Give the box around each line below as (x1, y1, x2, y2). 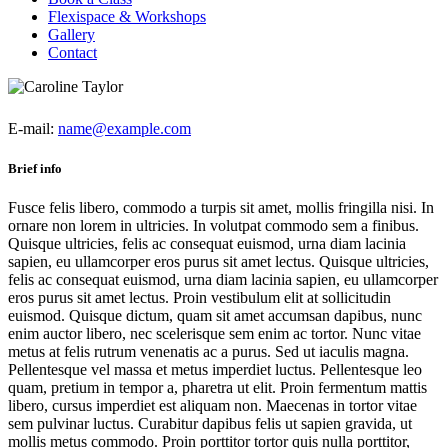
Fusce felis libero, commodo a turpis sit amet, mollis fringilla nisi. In (8, 198, 434, 216)
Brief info (8, 160, 62, 176)
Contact (48, 43, 97, 61)
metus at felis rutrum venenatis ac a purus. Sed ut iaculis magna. (8, 342, 409, 360)
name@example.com (58, 120, 191, 138)
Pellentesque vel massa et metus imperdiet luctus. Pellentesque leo (8, 360, 422, 378)
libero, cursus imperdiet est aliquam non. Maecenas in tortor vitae (8, 396, 417, 414)
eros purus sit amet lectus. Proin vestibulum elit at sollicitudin (8, 288, 391, 306)
